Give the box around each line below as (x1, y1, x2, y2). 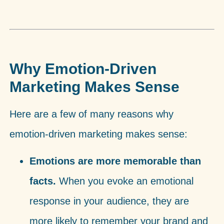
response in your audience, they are (29, 195, 189, 207)
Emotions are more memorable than (29, 155, 201, 167)
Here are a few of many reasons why (9, 108, 173, 119)
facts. (29, 175, 56, 187)
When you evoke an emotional (55, 175, 193, 187)
